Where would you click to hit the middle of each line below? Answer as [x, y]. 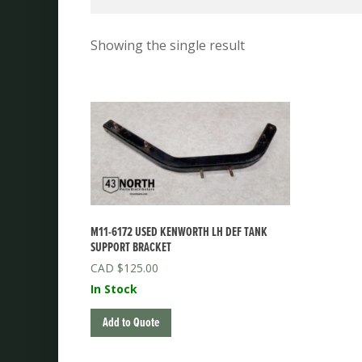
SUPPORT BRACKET [131, 247]
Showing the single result [168, 46]
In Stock [114, 288]
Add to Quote [131, 322]
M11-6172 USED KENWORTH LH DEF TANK [179, 232]
